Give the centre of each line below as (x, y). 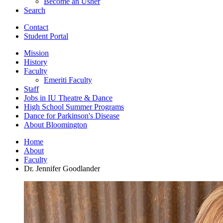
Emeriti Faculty (68, 80)
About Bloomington (56, 124)
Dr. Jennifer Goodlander (62, 168)
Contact (36, 27)
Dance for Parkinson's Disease (72, 115)
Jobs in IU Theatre (54, 98)
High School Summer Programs (74, 107)
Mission (36, 53)
